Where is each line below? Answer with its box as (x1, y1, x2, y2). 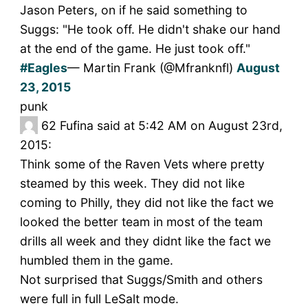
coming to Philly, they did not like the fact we (19, 195, 274, 210)
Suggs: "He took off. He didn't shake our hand (19, 22, 280, 37)
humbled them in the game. (19, 253, 173, 268)
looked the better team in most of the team (19, 214, 263, 230)
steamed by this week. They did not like (19, 176, 245, 191)
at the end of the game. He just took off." (19, 41, 250, 56)
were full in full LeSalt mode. (19, 291, 179, 307)
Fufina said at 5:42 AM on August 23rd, (59, 118, 283, 133)
